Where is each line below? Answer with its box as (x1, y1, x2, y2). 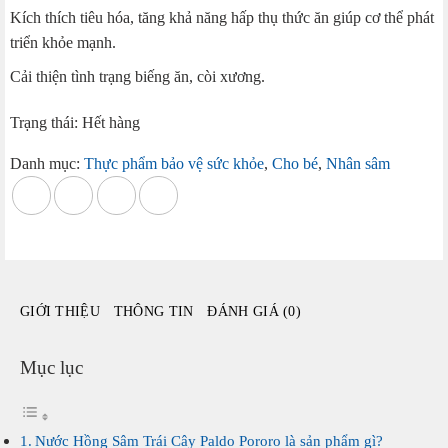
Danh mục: (10, 155, 84, 173)
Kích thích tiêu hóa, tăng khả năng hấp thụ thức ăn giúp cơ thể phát (10, 8, 434, 26)
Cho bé (272, 155, 318, 173)
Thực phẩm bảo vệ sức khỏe (84, 155, 264, 173)
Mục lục (20, 356, 83, 378)
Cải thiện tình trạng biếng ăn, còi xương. (10, 68, 265, 86)
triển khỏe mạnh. (10, 33, 116, 51)
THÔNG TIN (113, 303, 194, 320)
